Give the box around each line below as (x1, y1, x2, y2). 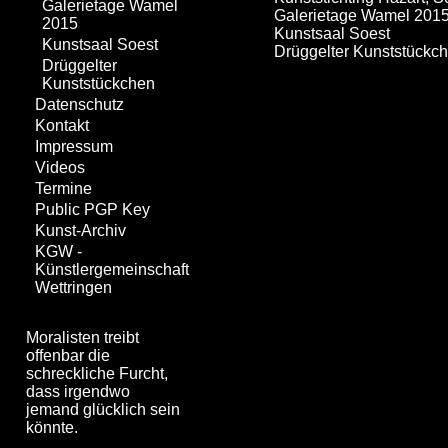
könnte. (25, 419, 78, 437)
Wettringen (34, 279, 112, 297)
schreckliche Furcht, (25, 365, 168, 383)
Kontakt (34, 117, 89, 135)
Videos (34, 159, 85, 177)
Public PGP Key (34, 201, 150, 219)
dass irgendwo (25, 383, 130, 401)
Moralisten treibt (25, 329, 139, 347)
